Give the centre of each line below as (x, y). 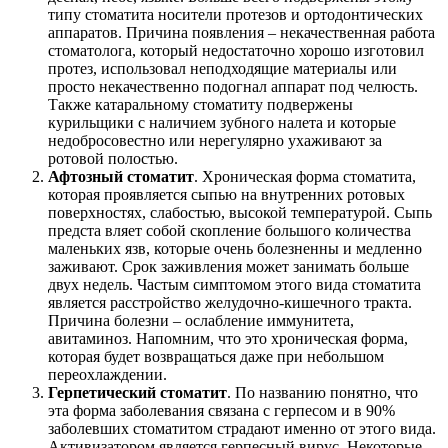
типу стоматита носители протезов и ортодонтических (235, 15)
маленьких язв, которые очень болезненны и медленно (235, 249)
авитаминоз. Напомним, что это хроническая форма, (228, 339)
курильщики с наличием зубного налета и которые (222, 123)
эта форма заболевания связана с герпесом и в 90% (221, 411)
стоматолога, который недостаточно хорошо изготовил (236, 51)
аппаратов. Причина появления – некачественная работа (241, 33)
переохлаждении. (107, 375)
